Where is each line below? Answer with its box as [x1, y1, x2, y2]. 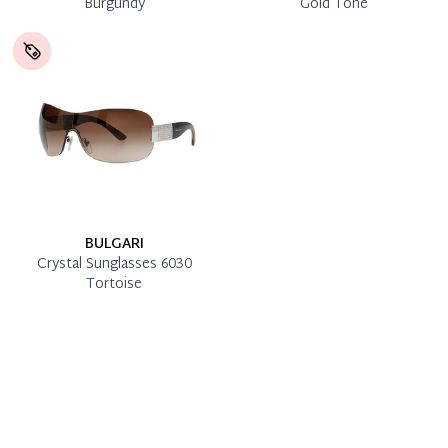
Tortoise [86, 271, 142, 297]
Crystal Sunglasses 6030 [36, 251, 192, 277]
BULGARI [84, 231, 144, 257]
